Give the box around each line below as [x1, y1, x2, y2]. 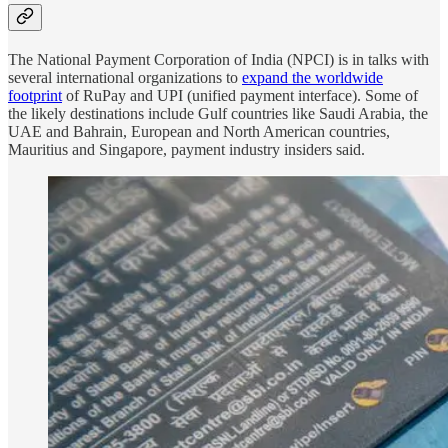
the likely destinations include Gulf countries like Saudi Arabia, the [8, 104, 428, 122]
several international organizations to [8, 68, 242, 86]
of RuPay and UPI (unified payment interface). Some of [62, 86, 418, 104]
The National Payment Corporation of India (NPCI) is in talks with [8, 50, 429, 68]
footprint [8, 86, 62, 104]
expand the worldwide [242, 68, 383, 86]
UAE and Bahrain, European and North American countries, [8, 122, 390, 140]
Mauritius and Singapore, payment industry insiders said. [8, 140, 365, 158]
